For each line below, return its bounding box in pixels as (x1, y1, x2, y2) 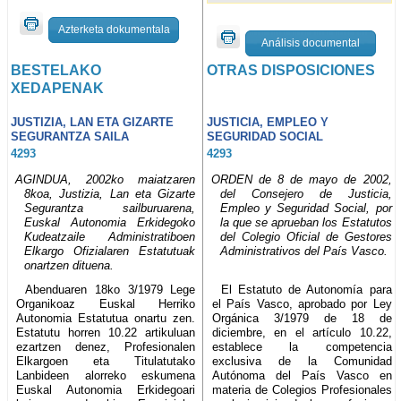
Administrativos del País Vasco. (220, 243, 388, 258)
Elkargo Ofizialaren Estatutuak (24, 243, 196, 258)
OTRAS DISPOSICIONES (207, 63, 376, 79)
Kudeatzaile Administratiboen (24, 229, 196, 243)
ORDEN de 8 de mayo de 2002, (211, 172, 392, 186)
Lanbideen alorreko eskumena (16, 368, 196, 382)
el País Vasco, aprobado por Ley (212, 296, 392, 311)
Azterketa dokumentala (57, 23, 170, 37)
